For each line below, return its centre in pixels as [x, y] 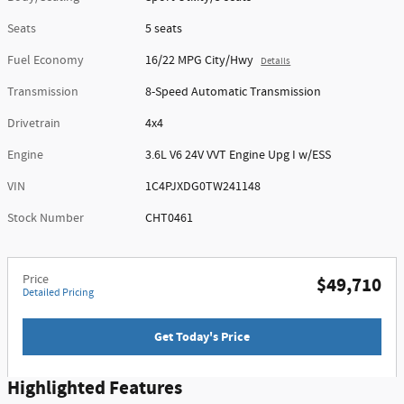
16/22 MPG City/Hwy [200, 60]
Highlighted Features [95, 389]
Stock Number [46, 218]
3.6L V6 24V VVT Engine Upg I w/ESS [239, 155]
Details [276, 61]
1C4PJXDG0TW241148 [203, 186]
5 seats [164, 28]
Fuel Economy [46, 60]
